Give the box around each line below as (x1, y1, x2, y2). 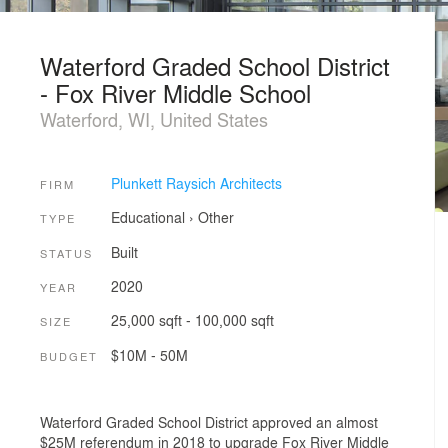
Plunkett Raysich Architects (110, 172, 282, 193)
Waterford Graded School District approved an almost (40, 412, 378, 433)
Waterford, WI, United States (40, 106, 268, 132)
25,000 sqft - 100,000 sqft (110, 310, 274, 331)
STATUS (40, 244, 93, 261)
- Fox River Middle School (40, 75, 311, 110)
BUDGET (40, 347, 98, 364)
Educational (110, 207, 185, 228)
